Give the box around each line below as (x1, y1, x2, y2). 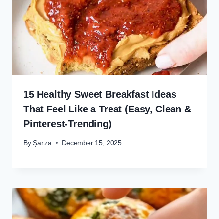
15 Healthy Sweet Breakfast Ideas (23, 89, 176, 100)
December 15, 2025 (62, 139, 122, 147)
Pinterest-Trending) (23, 118, 112, 129)
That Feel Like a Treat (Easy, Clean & (23, 104, 191, 114)
